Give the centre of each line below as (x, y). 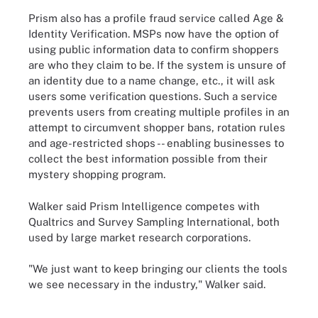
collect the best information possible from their (148, 159)
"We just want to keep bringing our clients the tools (158, 269)
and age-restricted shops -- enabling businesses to (156, 143)
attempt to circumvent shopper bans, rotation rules (157, 127)
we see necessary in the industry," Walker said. (147, 284)
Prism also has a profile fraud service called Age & (156, 18)
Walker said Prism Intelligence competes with (144, 206)
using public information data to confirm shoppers (154, 49)
